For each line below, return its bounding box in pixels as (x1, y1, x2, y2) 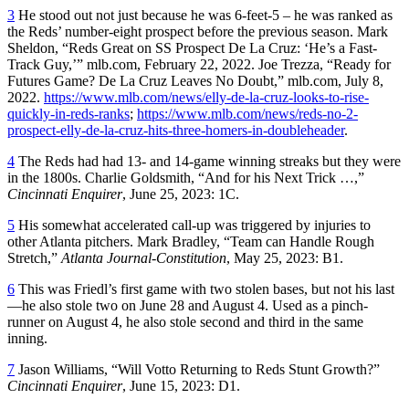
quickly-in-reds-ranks (7, 105, 130, 121)
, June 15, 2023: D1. (122, 377, 240, 393)
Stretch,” (7, 249, 61, 266)
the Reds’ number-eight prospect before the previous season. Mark (7, 23, 388, 39)
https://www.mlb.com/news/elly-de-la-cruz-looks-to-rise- (44, 89, 369, 105)
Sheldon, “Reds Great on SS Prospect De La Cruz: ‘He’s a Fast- (7, 39, 377, 56)
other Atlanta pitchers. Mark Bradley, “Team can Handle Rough (7, 233, 374, 249)
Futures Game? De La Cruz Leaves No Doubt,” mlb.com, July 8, (7, 72, 383, 89)
